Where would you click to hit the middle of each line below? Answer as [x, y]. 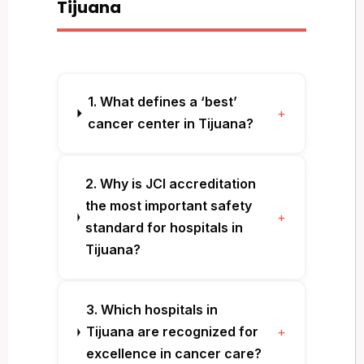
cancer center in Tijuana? [170, 124]
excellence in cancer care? [173, 354]
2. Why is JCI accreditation [171, 184]
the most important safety [169, 206]
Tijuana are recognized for [172, 332]
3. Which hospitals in [152, 310]
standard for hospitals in [165, 228]
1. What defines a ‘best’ [162, 102]
